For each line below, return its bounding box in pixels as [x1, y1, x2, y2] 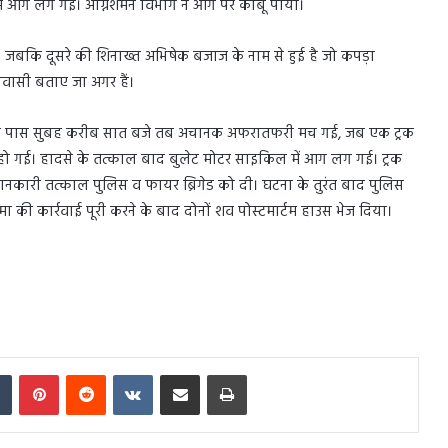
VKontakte [152, 362, 210, 384]
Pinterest [58, 362, 106, 384]
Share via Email [199, 362, 229, 384]
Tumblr [11, 362, 51, 384]
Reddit [105, 362, 142, 384]
